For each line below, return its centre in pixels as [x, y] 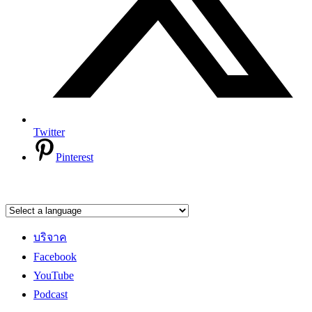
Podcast [50, 295]
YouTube [54, 276]
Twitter [49, 132]
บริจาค [50, 237]
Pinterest [75, 157]
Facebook [55, 257]
